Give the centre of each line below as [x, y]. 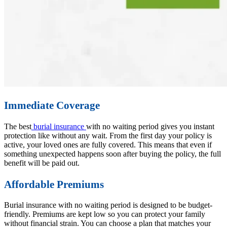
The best [18, 126]
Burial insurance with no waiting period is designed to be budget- [108, 205]
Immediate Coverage [52, 105]
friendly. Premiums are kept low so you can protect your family [105, 214]
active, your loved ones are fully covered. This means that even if [108, 144]
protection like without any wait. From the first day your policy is [108, 135]
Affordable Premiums [54, 184]
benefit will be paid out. [42, 163]
